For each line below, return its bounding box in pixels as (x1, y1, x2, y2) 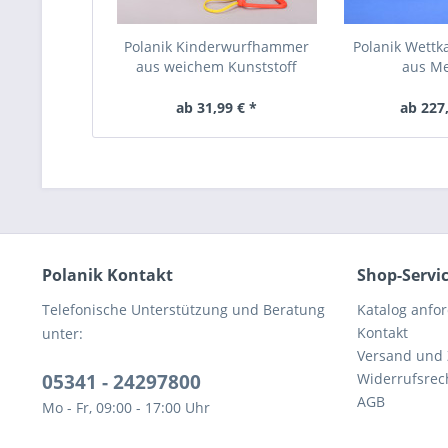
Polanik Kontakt (42, 264, 173, 286)
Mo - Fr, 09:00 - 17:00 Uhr (42, 398, 210, 417)
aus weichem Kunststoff (136, 57, 298, 76)
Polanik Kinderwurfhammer (124, 37, 310, 56)
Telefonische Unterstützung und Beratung (42, 300, 325, 319)
